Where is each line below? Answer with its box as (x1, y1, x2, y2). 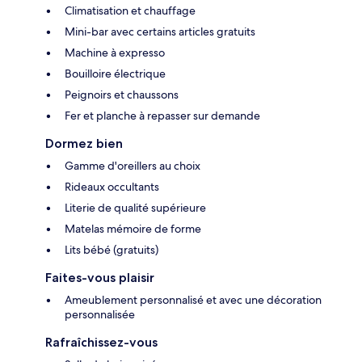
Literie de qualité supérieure (65, 200, 206, 215)
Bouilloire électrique (65, 65, 166, 81)
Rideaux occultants (65, 179, 159, 194)
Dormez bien (45, 135, 123, 151)
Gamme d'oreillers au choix (65, 158, 200, 173)
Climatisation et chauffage (65, 2, 196, 18)
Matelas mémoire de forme (65, 221, 201, 236)
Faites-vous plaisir (45, 269, 154, 285)
